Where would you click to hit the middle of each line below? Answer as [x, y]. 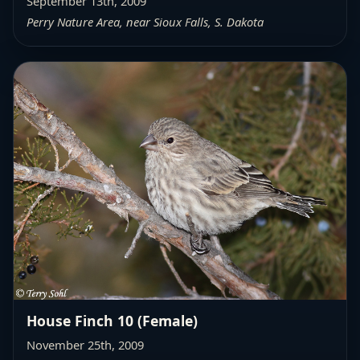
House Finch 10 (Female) [112, 320]
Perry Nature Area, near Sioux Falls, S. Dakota [145, 21]
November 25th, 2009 [85, 344]
